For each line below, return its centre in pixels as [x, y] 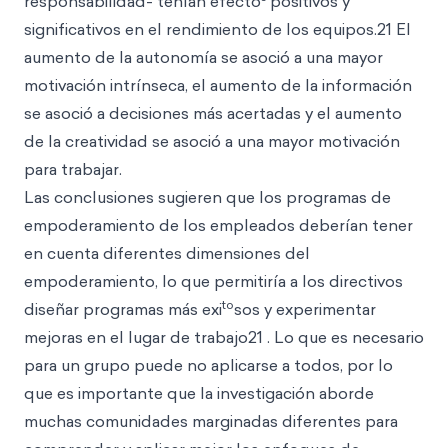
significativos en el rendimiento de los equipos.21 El [217, 29]
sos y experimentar [305, 309]
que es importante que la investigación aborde [199, 393]
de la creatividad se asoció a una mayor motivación [212, 141]
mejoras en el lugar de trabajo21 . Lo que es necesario [224, 337]
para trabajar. [73, 169]
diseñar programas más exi [123, 309]
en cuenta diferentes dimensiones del [167, 253]
